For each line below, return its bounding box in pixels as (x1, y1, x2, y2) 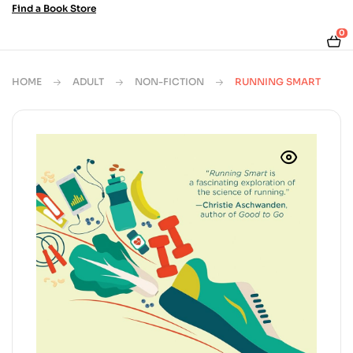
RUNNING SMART (235, 75, 321, 87)
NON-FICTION (135, 75, 204, 87)
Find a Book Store (12, 2, 96, 14)
